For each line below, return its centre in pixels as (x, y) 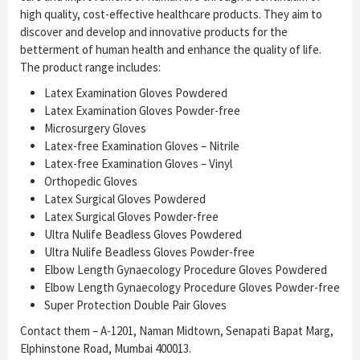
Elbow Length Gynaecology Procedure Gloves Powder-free (192, 288)
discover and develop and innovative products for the (154, 32)
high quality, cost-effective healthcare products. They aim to (171, 14)
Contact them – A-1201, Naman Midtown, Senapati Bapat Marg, (177, 331)
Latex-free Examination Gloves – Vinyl (138, 164)
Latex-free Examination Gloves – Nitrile (142, 146)
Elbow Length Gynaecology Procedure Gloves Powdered (186, 270)
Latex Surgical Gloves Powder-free (131, 217)
